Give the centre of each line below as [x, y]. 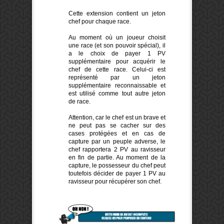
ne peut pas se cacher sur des [117, 125]
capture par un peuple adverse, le [117, 141]
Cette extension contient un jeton [117, 13]
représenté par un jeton [117, 77]
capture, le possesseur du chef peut [117, 165]
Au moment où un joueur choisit [117, 37]
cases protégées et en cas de [117, 133]
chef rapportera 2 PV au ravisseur [117, 149]
